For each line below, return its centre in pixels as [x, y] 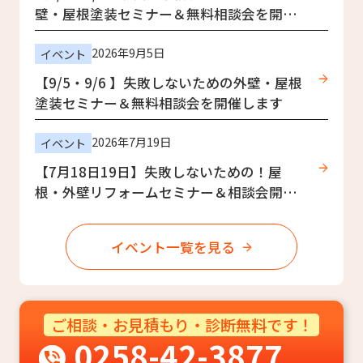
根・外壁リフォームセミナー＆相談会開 [159, 192]
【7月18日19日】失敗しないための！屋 [158, 172]
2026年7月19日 [132, 142]
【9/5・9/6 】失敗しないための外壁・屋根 [169, 83]
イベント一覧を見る [173, 247]
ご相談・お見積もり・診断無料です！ [181, 325]
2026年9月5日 [128, 53]
